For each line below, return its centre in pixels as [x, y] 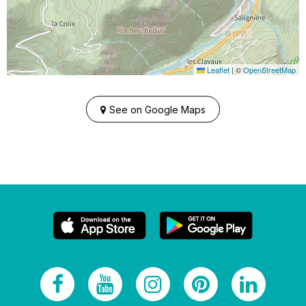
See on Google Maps [157, 109]
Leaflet [217, 70]
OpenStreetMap [269, 70]
